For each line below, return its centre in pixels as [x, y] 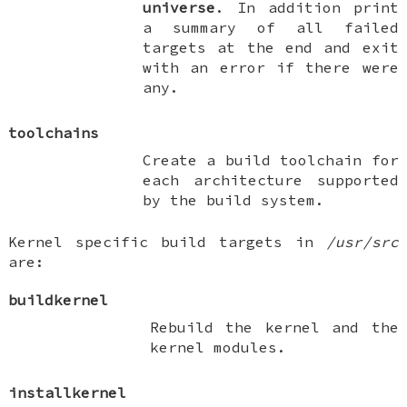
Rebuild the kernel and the [274, 327]
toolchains [54, 132]
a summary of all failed [271, 27]
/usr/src [362, 241]
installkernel [68, 392]
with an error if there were [271, 67]
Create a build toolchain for [271, 159]
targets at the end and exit [271, 47]
